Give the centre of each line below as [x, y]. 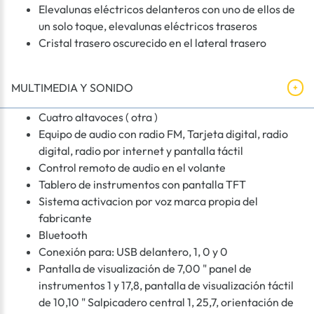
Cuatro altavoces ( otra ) [98, 117]
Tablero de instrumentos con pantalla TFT [142, 185]
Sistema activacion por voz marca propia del [148, 202]
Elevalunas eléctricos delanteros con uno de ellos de [167, 9]
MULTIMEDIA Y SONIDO [72, 88]
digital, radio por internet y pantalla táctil [141, 151]
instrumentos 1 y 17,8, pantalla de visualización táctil [166, 286]
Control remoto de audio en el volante [132, 168]
